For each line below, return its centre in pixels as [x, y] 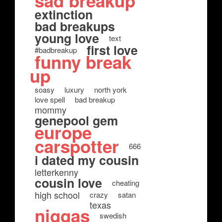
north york [111, 89]
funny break [83, 62]
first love [112, 50]
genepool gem [76, 120]
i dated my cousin [87, 160]
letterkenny [56, 172]
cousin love [68, 183]
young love [67, 38]
